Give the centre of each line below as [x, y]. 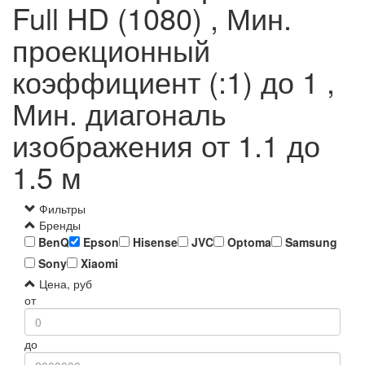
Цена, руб [64, 284]
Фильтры [62, 209]
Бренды [58, 225]
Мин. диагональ [119, 113]
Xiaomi [98, 264]
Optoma [248, 242]
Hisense [154, 242]
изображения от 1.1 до [166, 145]
